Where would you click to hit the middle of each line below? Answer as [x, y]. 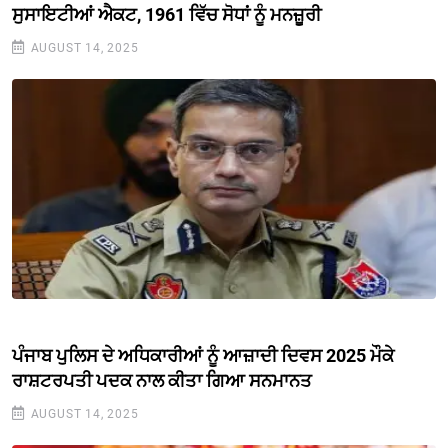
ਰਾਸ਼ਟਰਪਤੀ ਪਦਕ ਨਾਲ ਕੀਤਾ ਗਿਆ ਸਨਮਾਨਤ [162, 381]
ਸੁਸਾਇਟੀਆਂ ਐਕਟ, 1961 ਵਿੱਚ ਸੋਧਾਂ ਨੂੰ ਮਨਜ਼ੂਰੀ [166, 15]
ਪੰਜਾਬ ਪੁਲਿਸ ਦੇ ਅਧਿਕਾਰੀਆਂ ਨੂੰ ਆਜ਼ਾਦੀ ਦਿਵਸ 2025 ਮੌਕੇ [203, 356]
